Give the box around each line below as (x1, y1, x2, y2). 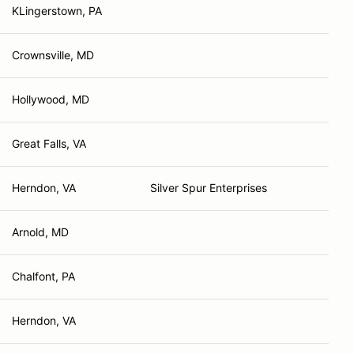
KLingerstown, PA (12, 4, 102, 17)
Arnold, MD (12, 225, 69, 239)
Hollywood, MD (12, 92, 89, 106)
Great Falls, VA (12, 137, 86, 150)
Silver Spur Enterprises (150, 181, 267, 194)
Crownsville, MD (12, 48, 94, 62)
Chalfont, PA (12, 269, 75, 283)
